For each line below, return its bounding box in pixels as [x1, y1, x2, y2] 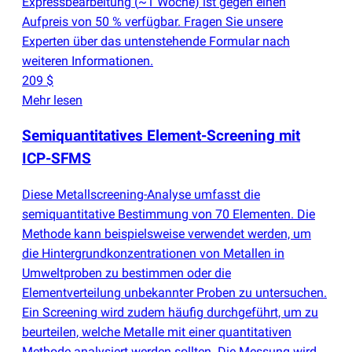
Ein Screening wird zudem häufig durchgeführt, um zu [22, 305, 318, 321]
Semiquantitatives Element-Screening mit [22, 126, 300, 145]
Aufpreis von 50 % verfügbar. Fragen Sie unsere [22, 13, 283, 29]
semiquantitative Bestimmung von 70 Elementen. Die [22, 207, 315, 222]
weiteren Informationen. [22, 53, 153, 68]
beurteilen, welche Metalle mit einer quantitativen [22, 324, 291, 340]
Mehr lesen [22, 92, 82, 108]
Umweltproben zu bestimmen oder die [22, 266, 231, 281]
